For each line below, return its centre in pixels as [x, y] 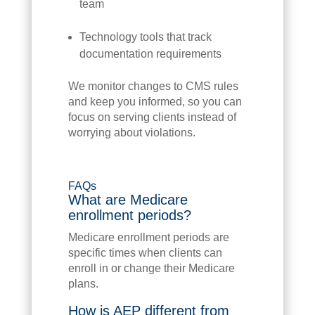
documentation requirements [150, 53]
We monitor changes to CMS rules [153, 86]
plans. [83, 283]
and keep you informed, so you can [155, 101]
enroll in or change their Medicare [151, 268]
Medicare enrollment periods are [148, 237]
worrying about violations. [131, 132]
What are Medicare [128, 199]
